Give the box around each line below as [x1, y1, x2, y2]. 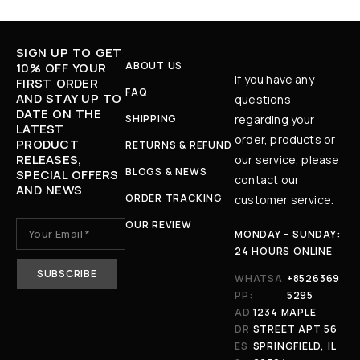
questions [235, 91, 291, 107]
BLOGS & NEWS [125, 164, 207, 178]
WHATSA [235, 271, 283, 285]
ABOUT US [125, 58, 183, 72]
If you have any [235, 71, 314, 87]
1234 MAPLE [252, 305, 317, 319]
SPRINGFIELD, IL [252, 338, 336, 353]
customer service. [235, 191, 334, 207]
